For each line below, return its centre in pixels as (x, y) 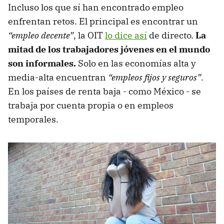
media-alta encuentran (58, 77)
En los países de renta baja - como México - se (104, 91)
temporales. (33, 119)
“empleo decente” (41, 35)
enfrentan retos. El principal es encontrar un (103, 21)
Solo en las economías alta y (137, 63)
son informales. (43, 63)
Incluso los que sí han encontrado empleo (96, 7)
